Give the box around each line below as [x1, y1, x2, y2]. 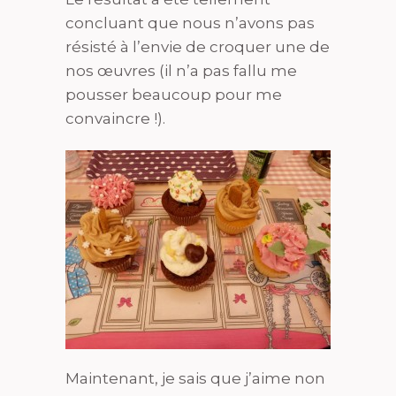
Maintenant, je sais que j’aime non [65, 369, 325, 387]
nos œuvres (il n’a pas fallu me [65, 61, 297, 80]
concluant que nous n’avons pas [65, 13, 315, 32]
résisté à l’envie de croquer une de [65, 37, 330, 56]
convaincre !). [65, 109, 165, 127]
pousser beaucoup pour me [65, 85, 282, 103]
